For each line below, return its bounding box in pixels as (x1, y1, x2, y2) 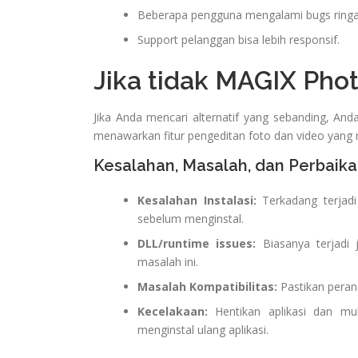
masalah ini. (137, 254, 198, 270)
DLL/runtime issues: (137, 236, 257, 252)
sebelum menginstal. (137, 211, 244, 227)
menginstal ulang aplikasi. (137, 322, 268, 338)
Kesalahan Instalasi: (137, 193, 257, 209)
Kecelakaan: (137, 304, 208, 320)
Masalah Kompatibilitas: (137, 279, 277, 295)
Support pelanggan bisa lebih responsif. (137, 32, 340, 48)
